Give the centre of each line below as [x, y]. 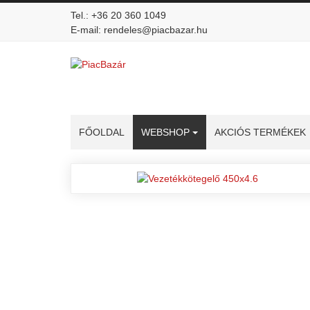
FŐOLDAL [102, 132]
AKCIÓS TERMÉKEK [260, 132]
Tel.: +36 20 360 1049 [118, 15]
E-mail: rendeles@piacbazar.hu [139, 30]
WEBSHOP [165, 132]
